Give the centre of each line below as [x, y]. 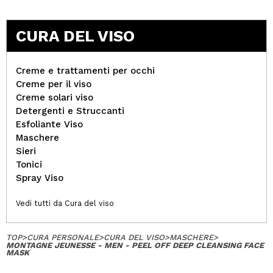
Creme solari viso [55, 97]
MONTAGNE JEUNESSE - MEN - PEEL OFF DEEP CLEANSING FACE [135, 245]
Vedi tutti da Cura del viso [65, 203]
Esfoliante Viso [49, 124]
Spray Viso [40, 178]
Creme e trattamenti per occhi [85, 71]
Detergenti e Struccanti [70, 111]
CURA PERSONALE [63, 237]
